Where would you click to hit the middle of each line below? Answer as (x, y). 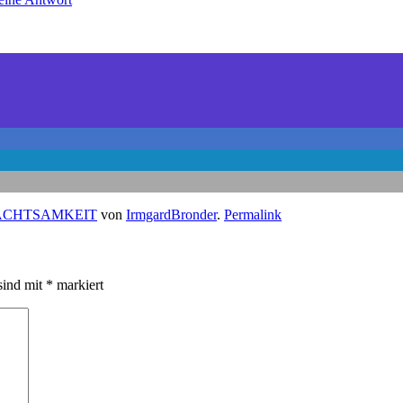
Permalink (253, 215)
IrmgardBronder (171, 215)
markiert (78, 284)
